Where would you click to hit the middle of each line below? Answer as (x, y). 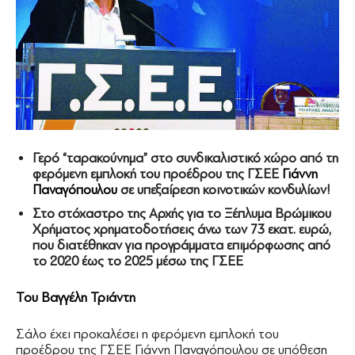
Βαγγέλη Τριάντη (90, 298)
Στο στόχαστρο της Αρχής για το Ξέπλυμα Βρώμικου (182, 214)
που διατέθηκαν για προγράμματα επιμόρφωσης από (181, 245)
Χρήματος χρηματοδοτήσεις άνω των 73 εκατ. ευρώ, (182, 229)
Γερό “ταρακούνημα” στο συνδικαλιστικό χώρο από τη (185, 158)
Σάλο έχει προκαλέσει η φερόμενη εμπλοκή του (147, 334)
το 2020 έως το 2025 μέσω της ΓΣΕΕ (138, 261)
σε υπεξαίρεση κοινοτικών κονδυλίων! (225, 190)
